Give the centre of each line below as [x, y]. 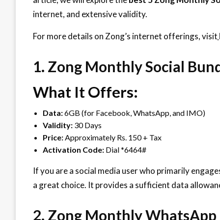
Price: [53, 137]
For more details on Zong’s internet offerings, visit [125, 36]
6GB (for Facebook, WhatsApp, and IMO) [134, 112]
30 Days [87, 125]
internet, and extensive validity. [90, 14]
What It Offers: [85, 92]
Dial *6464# [125, 149]
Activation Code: [73, 149]
